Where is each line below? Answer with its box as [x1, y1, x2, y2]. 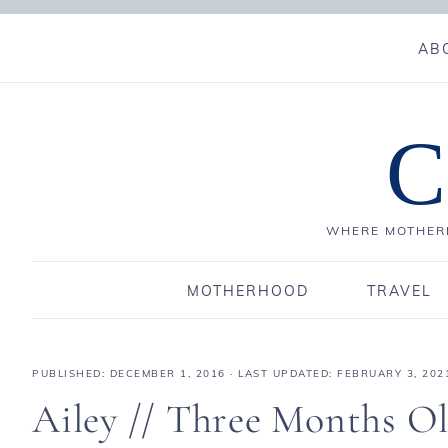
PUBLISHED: [32, 367, 110, 380]
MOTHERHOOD [186, 282, 309, 300]
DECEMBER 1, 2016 [109, 367, 226, 380]
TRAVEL [366, 282, 432, 300]
